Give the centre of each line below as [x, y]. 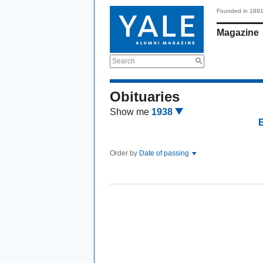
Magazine [238, 33]
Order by [124, 153]
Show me [129, 112]
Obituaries [145, 97]
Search [124, 61]
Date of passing [165, 153]
